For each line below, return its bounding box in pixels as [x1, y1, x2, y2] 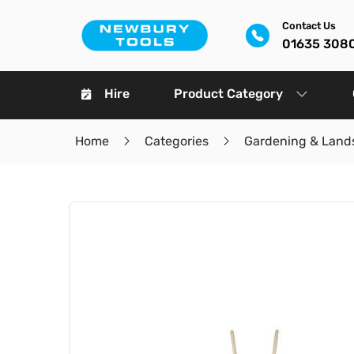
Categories [144, 134, 209, 149]
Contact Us [281, 19, 336, 32]
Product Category [174, 86, 283, 101]
